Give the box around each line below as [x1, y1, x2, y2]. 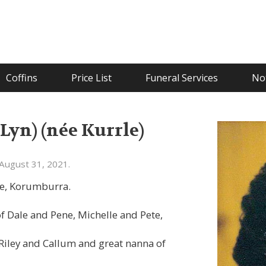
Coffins [5, 71, 37, 84]
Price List [71, 71, 112, 84]
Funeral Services [145, 71, 218, 84]
